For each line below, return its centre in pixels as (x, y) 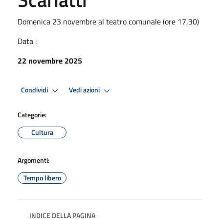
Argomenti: (33, 160)
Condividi (35, 90)
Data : (27, 41)
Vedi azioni (85, 90)
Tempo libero (42, 177)
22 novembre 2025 (50, 60)
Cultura (42, 132)
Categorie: (32, 114)
